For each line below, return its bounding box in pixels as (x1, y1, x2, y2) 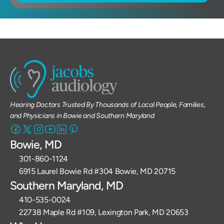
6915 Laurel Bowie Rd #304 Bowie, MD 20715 (19, 166, 175, 176)
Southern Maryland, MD (10, 178, 123, 192)
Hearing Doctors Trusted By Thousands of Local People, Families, (10, 100, 205, 109)
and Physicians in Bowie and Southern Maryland (10, 111, 154, 120)
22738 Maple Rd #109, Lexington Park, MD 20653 (19, 207, 188, 217)
